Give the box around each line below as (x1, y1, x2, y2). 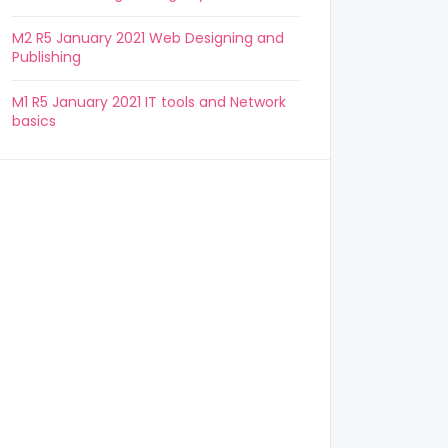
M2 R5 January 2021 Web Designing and (12, 28, 284, 48)
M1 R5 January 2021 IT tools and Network (12, 92, 286, 112)
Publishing (12, 47, 81, 67)
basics (12, 111, 56, 131)
